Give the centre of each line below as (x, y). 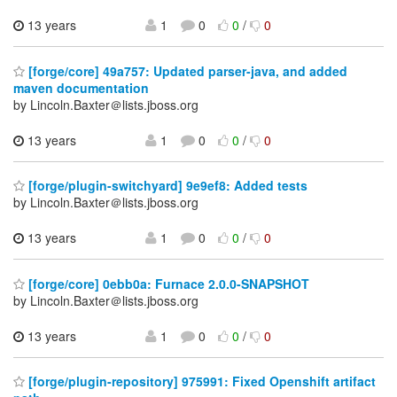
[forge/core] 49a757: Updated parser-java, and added (186, 70)
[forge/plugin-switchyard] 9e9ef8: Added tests (166, 186)
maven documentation (81, 87)
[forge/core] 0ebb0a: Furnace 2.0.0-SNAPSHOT (167, 283)
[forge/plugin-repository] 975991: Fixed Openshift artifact (200, 381)
